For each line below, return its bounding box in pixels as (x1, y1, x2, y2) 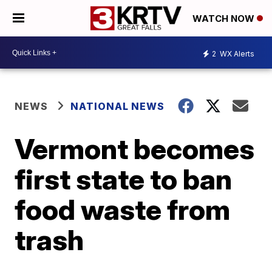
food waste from (15, 192, 231, 226)
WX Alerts (218, 49, 254, 58)
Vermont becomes (15, 132, 255, 166)
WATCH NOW (192, 13, 257, 25)
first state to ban (15, 162, 233, 196)
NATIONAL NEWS (70, 100, 165, 112)
